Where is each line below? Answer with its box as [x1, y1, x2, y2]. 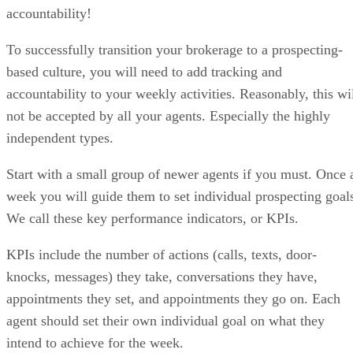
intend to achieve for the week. [6, 335, 184, 351]
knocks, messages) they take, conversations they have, [6, 269, 318, 285]
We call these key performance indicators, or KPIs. [6, 210, 303, 227]
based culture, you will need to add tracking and [6, 64, 282, 80]
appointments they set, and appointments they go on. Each [6, 291, 340, 307]
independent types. [6, 130, 117, 147]
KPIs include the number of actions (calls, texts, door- [6, 247, 317, 263]
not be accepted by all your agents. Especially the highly [6, 108, 330, 124]
